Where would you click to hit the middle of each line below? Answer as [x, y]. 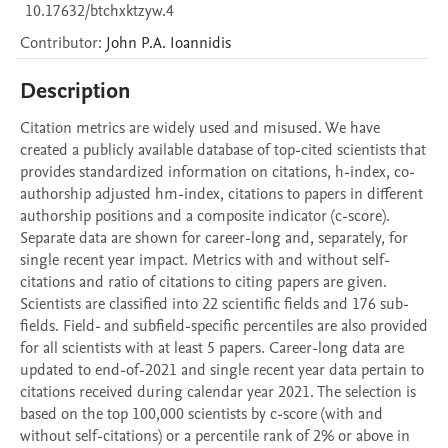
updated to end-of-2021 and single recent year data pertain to [222, 370]
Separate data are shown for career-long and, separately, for [214, 238]
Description [75, 91]
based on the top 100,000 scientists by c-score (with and [201, 414]
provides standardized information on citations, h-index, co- [217, 172]
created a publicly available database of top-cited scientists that [223, 150]
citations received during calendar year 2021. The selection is [218, 392]
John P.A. [136, 43]
